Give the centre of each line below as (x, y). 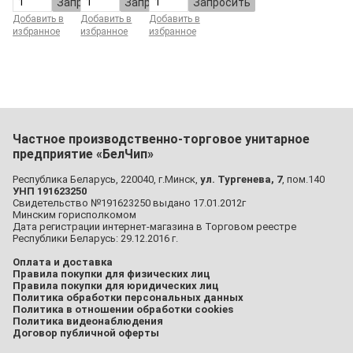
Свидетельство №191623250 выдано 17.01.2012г (130, 203)
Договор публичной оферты (86, 333)
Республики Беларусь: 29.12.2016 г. (95, 239)
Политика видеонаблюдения (88, 321)
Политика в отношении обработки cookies (123, 310)
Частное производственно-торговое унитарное (161, 139)
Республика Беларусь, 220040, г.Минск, (106, 180)
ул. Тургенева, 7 (241, 180)
